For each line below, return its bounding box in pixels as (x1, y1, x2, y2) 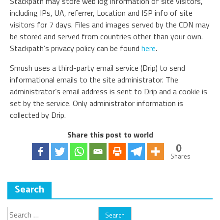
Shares (170, 151, 191, 161)
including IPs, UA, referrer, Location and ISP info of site (10, 7, 192, 19)
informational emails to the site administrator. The (10, 74, 178, 85)
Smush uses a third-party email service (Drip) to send (10, 62, 185, 74)
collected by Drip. (10, 109, 66, 121)
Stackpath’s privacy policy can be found (10, 42, 141, 54)
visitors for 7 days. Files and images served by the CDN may (10, 19, 210, 30)
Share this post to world (67, 129, 153, 140)
